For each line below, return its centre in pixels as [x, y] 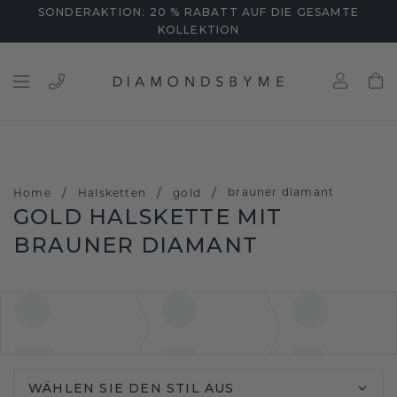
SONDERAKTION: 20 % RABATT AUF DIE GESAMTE [198, 12]
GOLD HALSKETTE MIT [148, 217]
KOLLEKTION [198, 30]
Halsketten [113, 193]
